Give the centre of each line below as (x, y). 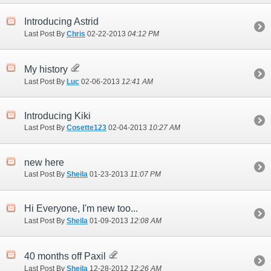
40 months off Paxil (66, 256)
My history (47, 70)
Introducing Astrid (61, 22)
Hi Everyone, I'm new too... (81, 209)
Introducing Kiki (57, 116)
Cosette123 (87, 128)
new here (44, 162)
